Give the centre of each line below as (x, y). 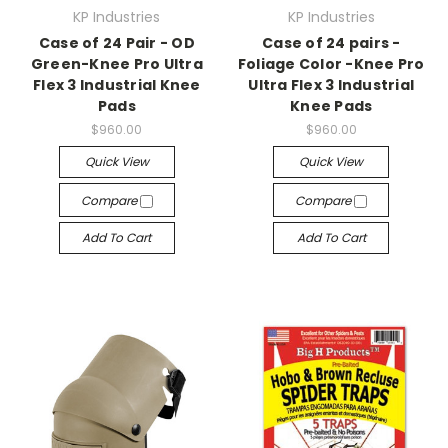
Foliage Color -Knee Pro (331, 64)
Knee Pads (331, 106)
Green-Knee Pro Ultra (116, 64)
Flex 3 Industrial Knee (117, 85)
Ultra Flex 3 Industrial (331, 85)
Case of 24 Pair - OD (116, 43)
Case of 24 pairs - (331, 43)
